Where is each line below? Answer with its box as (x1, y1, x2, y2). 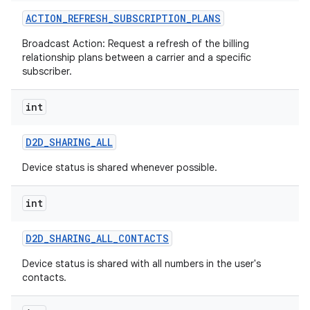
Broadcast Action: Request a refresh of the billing (22, 37, 249, 50)
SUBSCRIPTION (113, 12, 186, 25)
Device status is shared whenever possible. (22, 161, 217, 174)
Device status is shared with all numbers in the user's (22, 257, 261, 270)
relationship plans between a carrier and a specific (22, 51, 251, 64)
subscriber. (22, 65, 72, 77)
